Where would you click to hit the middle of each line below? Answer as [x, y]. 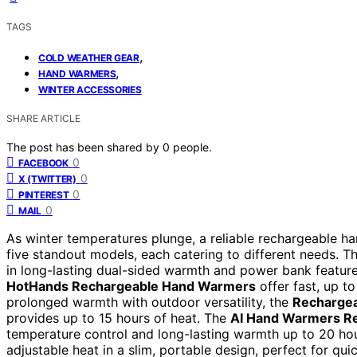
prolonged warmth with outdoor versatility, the [149, 302]
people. [192, 147]
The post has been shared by [84, 147]
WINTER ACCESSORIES [90, 89]
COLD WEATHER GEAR [89, 57]
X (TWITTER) [47, 178]
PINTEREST [44, 194]
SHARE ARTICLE [43, 118]
